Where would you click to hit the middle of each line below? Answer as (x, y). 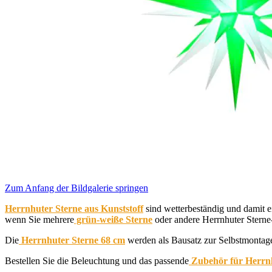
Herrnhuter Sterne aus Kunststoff (74, 208)
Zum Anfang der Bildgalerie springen (76, 188)
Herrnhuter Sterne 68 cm (72, 240)
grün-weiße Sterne (113, 219)
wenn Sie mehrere (39, 219)
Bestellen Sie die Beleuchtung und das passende (97, 260)
